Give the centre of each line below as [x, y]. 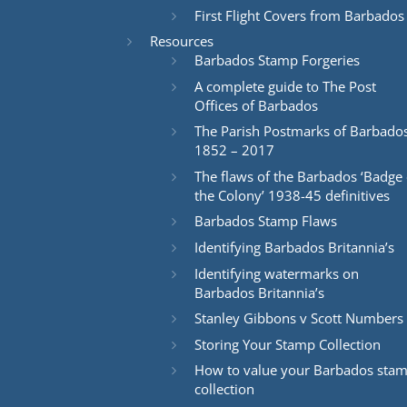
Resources [181, 41]
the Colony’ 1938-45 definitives [292, 195]
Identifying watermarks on [276, 273]
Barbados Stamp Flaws [265, 221]
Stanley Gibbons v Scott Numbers [298, 318]
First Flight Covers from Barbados [299, 15]
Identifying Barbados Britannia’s [294, 248]
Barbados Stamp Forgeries [277, 60]
